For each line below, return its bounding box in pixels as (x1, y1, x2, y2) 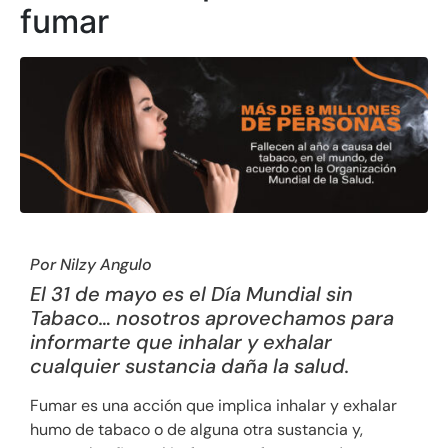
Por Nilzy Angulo (30, 254, 152, 276)
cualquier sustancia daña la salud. (30, 353, 349, 380)
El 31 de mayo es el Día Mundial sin (30, 281, 353, 308)
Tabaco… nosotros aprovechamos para (30, 305, 394, 332)
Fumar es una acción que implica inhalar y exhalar (30, 395, 397, 417)
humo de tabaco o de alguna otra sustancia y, (30, 419, 363, 441)
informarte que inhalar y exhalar (30, 329, 332, 356)
